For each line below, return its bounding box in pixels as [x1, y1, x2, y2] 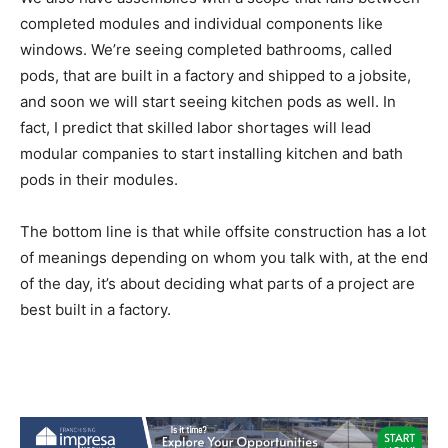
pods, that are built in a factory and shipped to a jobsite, [20, 65, 411, 85]
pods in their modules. [20, 169, 178, 189]
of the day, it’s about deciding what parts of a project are [20, 273, 415, 293]
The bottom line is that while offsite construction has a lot [20, 221, 426, 241]
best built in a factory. [20, 299, 171, 319]
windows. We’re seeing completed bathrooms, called [20, 39, 392, 59]
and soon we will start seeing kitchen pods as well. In [20, 91, 396, 111]
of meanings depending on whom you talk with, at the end [20, 247, 428, 267]
